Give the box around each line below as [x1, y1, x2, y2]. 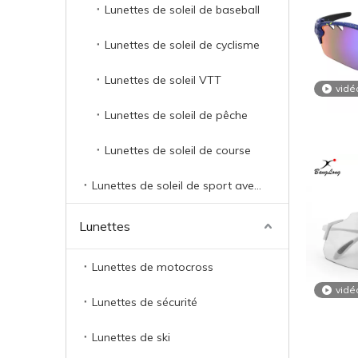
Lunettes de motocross [92, 260, 213, 274]
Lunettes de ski [92, 330, 170, 344]
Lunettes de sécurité [92, 295, 197, 309]
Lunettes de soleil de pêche [105, 108, 248, 122]
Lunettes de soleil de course [105, 143, 251, 157]
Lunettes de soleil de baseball [105, 2, 260, 17]
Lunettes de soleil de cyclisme [105, 38, 260, 52]
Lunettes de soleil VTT [105, 73, 221, 87]
